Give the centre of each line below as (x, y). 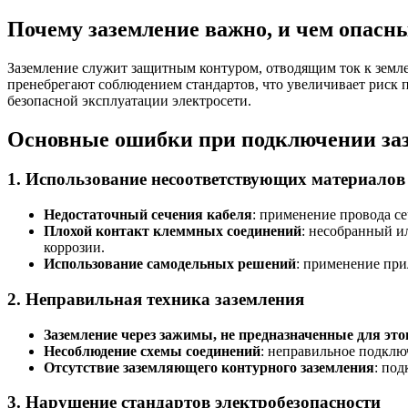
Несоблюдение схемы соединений (152, 351)
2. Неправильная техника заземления (156, 299)
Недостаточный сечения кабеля (148, 215)
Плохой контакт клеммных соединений (173, 231)
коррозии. (74, 248)
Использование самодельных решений (170, 264)
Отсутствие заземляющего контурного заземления (209, 367)
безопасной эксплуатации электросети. (129, 100)
